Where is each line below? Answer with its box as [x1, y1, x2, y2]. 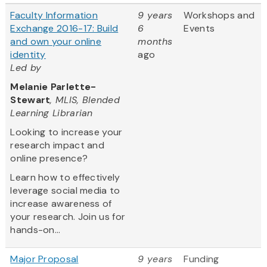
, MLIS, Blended [50, 94, 120, 107]
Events [184, 22, 215, 35]
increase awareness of [10, 197, 112, 210]
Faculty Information [10, 9, 98, 22]
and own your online [10, 35, 102, 48]
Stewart [10, 94, 51, 107]
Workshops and [184, 9, 255, 22]
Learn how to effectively [10, 171, 120, 184]
